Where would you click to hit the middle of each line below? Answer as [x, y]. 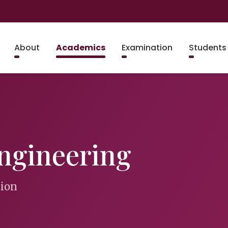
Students [208, 48]
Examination [147, 48]
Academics [81, 48]
